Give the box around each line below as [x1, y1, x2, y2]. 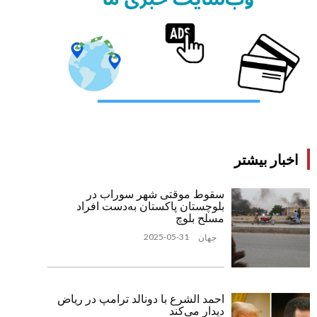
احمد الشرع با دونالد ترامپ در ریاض [57, 292, 224, 305]
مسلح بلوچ [175, 212, 224, 225]
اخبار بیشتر [234, 151, 299, 168]
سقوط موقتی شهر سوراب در [86, 188, 224, 201]
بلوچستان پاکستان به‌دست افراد [76, 200, 224, 213]
